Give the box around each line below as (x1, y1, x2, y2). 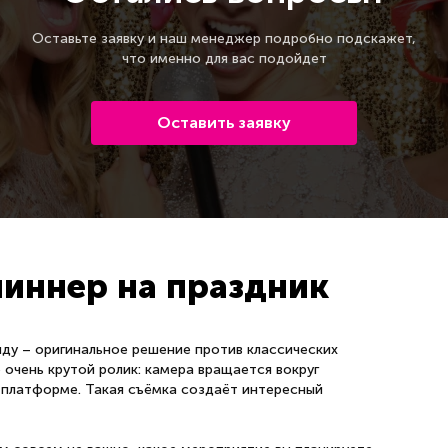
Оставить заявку (157, 113, 291, 133)
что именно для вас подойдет (121, 50, 327, 68)
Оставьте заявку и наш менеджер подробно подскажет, (32, 30, 416, 48)
